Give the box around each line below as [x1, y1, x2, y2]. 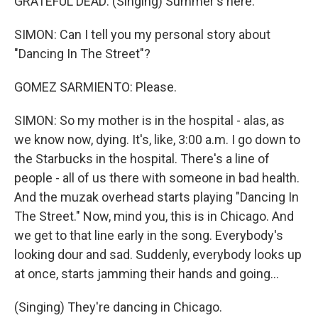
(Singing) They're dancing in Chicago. [14, 300, 222, 314]
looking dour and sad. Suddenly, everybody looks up [14, 247, 302, 262]
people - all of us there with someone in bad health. [14, 170, 300, 185]
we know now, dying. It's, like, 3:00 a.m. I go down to [14, 132, 300, 147]
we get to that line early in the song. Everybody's [14, 228, 283, 243]
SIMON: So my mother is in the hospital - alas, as [14, 113, 285, 128]
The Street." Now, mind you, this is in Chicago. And [14, 209, 294, 224]
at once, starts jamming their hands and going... [14, 266, 279, 281]
